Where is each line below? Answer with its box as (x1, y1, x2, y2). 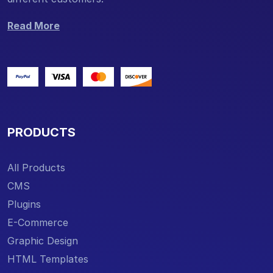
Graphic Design (7, 234, 78, 247)
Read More (7, 19, 60, 32)
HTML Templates (7, 252, 88, 265)
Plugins (7, 197, 41, 210)
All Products (7, 161, 65, 174)
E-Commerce (7, 216, 68, 229)
